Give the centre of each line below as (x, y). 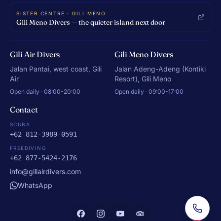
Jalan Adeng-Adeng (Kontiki (160, 69)
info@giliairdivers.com (45, 171)
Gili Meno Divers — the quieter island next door (91, 22)
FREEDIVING (28, 148)
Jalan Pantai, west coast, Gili (56, 69)
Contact (24, 110)
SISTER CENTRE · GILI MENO (61, 13)
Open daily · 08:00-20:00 (45, 92)
